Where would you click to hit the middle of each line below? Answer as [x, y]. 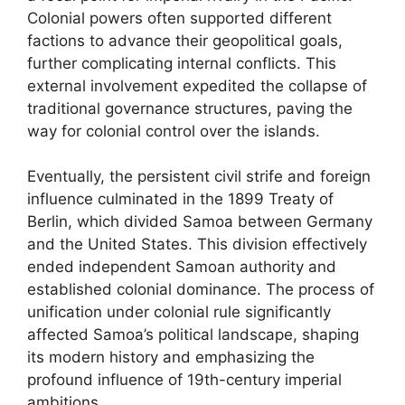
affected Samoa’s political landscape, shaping [193, 334]
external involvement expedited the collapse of [197, 85]
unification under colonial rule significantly [179, 312]
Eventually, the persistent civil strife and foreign [199, 176]
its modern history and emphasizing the [171, 357]
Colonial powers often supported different [179, 18]
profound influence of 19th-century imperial [184, 380]
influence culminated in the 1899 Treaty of [180, 199]
